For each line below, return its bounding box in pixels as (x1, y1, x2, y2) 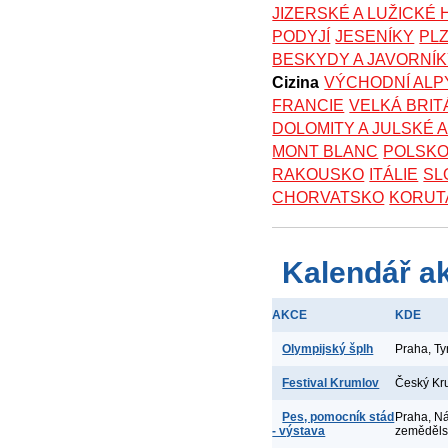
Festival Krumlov (282, 376, 380, 390)
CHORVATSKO (272, 189, 385, 206)
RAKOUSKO (272, 166, 365, 183)
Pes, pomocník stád (282, 410, 395, 424)
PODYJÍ (272, 28, 331, 45)
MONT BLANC (272, 143, 379, 160)
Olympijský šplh (282, 342, 374, 356)
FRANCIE (272, 97, 345, 114)
